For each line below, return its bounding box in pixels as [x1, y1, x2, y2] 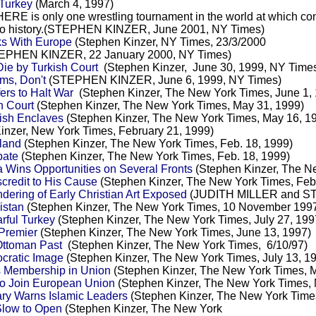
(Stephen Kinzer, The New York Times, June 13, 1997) [37, 226, 311, 238]
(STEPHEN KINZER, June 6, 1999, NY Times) [45, 73, 281, 86]
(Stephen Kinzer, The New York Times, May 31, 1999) [33, 99, 304, 111]
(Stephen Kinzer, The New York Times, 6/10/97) [61, 238, 308, 251]
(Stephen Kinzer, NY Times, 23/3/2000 [71, 35, 266, 48]
